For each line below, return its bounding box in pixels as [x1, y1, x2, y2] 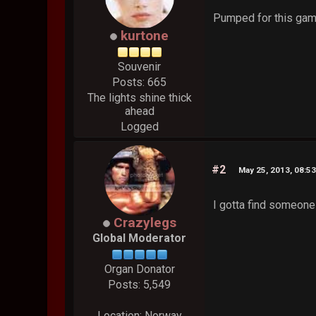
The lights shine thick [87, 91, 192, 105]
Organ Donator [104, 262, 175, 276]
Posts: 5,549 [108, 278, 171, 292]
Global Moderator [92, 231, 187, 245]
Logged [120, 120, 159, 134]
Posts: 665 [112, 75, 167, 90]
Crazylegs [113, 214, 176, 231]
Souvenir [118, 60, 162, 74]
